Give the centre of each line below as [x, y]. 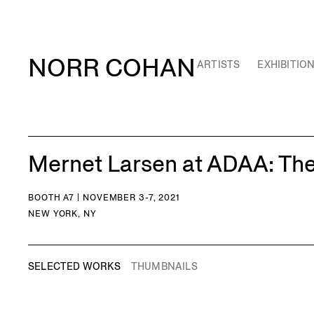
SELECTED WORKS [74, 266]
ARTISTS [218, 64]
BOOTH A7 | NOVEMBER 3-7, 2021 [104, 197]
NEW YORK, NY [62, 213]
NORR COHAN [112, 68]
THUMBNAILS [164, 266]
